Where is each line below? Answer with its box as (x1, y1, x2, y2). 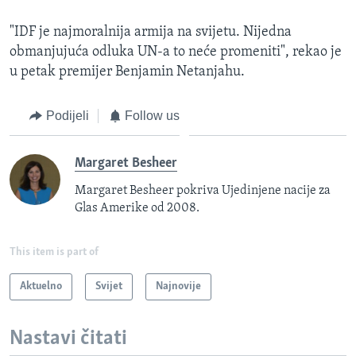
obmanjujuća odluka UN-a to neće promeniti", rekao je (10, 44, 342, 60)
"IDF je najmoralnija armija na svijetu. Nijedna (10, 25, 292, 41)
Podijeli (45, 109, 89, 123)
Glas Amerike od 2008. (75, 201, 199, 215)
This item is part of (10, 246, 99, 258)
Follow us (125, 109, 180, 123)
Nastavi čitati (10, 327, 127, 350)
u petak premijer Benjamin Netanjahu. (10, 64, 245, 80)
